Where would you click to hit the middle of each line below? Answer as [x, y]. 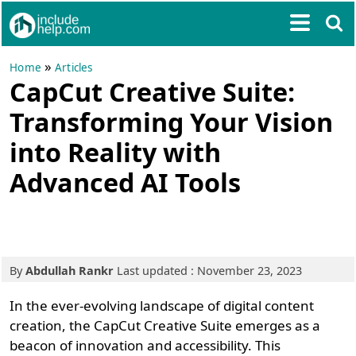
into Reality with [116, 152]
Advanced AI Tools [126, 182]
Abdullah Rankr [70, 271]
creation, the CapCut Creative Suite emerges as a [165, 325]
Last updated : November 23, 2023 [208, 271]
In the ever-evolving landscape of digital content [162, 306]
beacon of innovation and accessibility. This [145, 345]
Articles [74, 68]
